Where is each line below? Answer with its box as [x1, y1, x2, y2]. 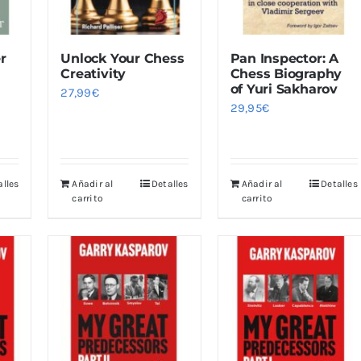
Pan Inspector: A [230, 51, 338, 67]
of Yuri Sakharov [230, 81, 338, 98]
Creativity [60, 66, 127, 82]
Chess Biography [230, 66, 342, 82]
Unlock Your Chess [60, 51, 185, 67]
